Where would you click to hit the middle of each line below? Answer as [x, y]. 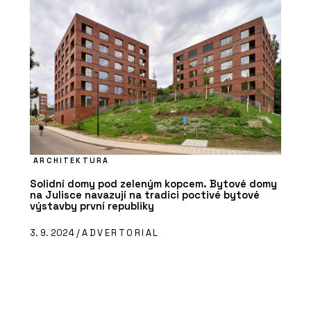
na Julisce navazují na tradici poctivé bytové [145, 195]
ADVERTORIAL [121, 233]
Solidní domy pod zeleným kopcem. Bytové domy [153, 184]
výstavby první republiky [92, 206]
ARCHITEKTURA [72, 161]
